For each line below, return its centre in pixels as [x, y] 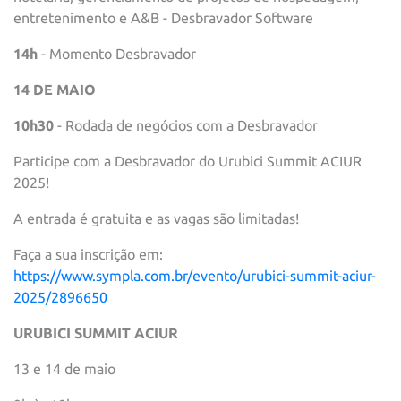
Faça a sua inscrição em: [88, 255]
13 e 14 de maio [64, 369]
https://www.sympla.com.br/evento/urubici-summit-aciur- [195, 276]
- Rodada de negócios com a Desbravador [186, 126]
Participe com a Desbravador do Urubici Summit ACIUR [188, 162]
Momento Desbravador [123, 54]
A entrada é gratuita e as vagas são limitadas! [156, 219]
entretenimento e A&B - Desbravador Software [163, 18]
